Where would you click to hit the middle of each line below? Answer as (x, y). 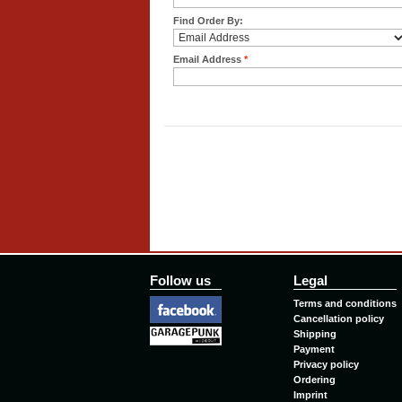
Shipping (315, 333)
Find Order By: (208, 21)
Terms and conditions (345, 303)
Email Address (207, 60)
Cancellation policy (339, 318)
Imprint (310, 394)
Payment (314, 349)
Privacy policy (326, 364)
